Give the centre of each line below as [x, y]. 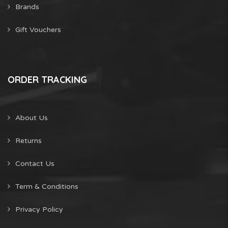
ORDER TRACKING [47, 80]
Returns [28, 141]
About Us [32, 118]
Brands [27, 7]
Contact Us [35, 164]
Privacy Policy [39, 210]
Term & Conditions [47, 187]
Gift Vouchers [38, 30]
